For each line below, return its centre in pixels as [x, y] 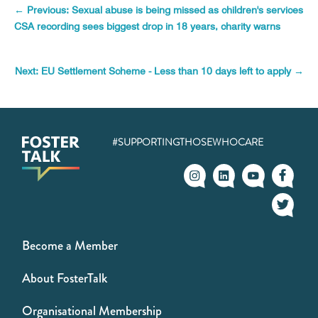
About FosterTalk [65, 278]
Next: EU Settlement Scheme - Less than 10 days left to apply [153, 71]
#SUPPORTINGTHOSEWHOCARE [188, 142]
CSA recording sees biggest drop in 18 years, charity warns [147, 26]
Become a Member [70, 246]
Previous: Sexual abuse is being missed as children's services [165, 10]
